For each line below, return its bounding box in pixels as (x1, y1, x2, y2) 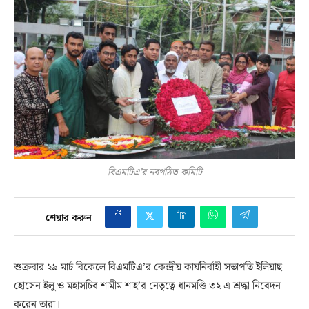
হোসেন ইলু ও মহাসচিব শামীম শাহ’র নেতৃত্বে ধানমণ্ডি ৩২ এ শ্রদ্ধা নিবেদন (14, 278, 281, 295)
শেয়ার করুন (46, 210, 92, 226)
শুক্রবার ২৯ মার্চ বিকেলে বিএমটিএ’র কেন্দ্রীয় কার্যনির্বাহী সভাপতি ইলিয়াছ (14, 259, 282, 277)
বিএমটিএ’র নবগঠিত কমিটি (107, 165, 202, 181)
